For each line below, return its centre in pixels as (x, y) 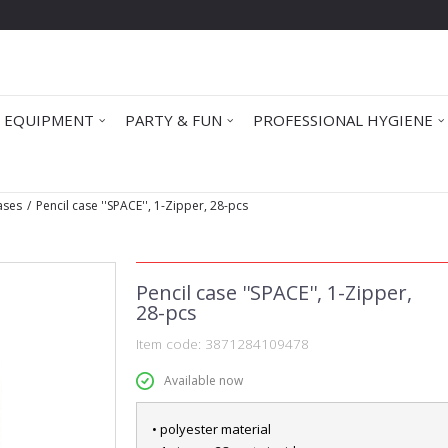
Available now (203, 380)
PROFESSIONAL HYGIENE (343, 120)
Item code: (170, 344)
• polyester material (211, 429)
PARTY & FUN (173, 120)
